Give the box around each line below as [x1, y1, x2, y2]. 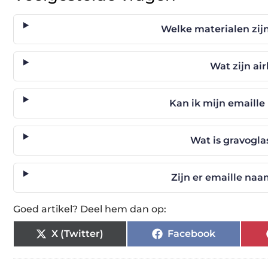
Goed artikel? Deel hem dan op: [13, 203, 166, 215]
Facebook [167, 228, 215, 239]
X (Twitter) [51, 228, 104, 239]
